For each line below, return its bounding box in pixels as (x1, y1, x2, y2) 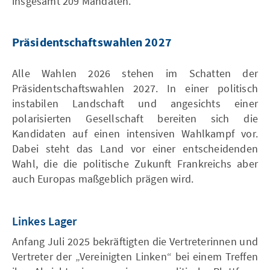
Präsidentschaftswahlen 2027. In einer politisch (12, 81, 258, 95)
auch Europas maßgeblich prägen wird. (12, 171, 194, 186)
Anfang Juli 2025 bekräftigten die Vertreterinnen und (12, 234, 258, 248)
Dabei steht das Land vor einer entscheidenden (12, 141, 258, 155)
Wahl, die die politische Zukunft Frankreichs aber (12, 156, 258, 171)
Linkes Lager (12, 213, 77, 228)
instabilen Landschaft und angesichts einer (12, 96, 258, 110)
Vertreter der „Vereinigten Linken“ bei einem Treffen (12, 249, 258, 263)
